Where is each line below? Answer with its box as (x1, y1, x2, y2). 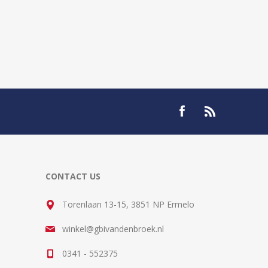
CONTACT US (45, 170, 100, 182)
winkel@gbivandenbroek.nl (62, 223, 164, 234)
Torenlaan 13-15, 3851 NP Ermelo (62, 199, 194, 210)
